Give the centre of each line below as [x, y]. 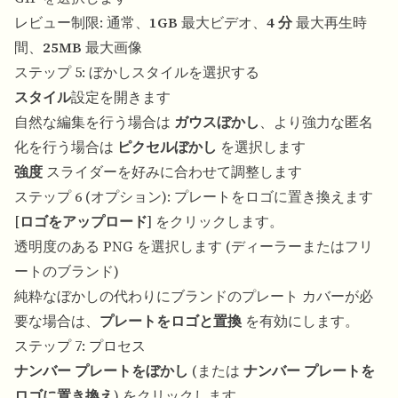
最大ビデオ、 [222, 23]
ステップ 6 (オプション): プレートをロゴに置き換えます [194, 197]
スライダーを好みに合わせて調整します [172, 172]
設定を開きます [121, 97]
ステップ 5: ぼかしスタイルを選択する [137, 72]
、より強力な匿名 [316, 122]
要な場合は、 [57, 321]
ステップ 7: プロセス [80, 346]
